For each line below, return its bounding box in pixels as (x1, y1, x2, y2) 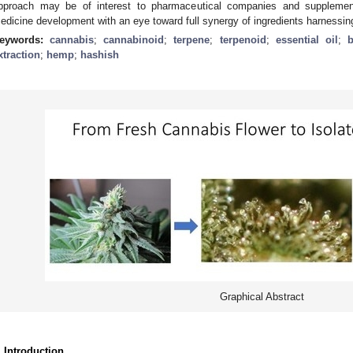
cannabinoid (103, 33, 165, 46)
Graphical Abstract (219, 290, 304, 303)
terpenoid (219, 33, 266, 46)
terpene (173, 33, 210, 46)
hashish (80, 48, 119, 61)
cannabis (50, 33, 95, 46)
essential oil (275, 33, 338, 46)
